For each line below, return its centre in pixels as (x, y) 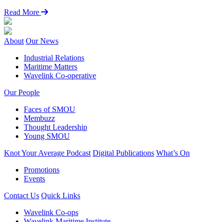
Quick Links (61, 195)
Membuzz (39, 118)
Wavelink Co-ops (51, 212)
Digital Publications (123, 153)
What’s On (173, 153)
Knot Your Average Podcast (47, 153)
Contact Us (22, 195)
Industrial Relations (54, 57)
